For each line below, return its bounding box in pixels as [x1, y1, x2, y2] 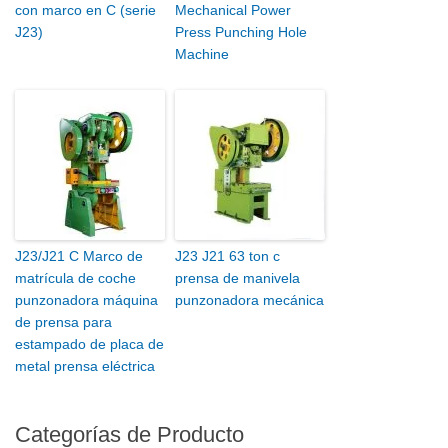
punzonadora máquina [15, 292, 158, 309]
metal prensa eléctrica [15, 358, 155, 375]
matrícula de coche [15, 270, 136, 287]
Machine [175, 46, 229, 63]
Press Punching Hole [175, 24, 307, 41]
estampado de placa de [15, 336, 164, 353]
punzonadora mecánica [175, 292, 324, 309]
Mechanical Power [175, 2, 291, 19]
